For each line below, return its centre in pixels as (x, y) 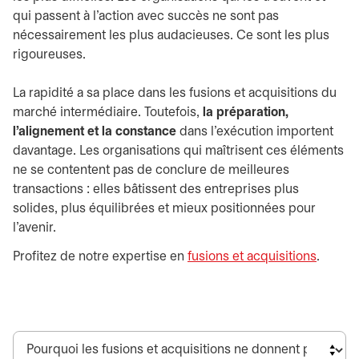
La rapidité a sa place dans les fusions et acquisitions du (175, 93)
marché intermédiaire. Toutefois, (108, 113)
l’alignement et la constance (95, 132)
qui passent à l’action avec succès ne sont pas (146, 16)
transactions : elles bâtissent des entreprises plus (156, 190)
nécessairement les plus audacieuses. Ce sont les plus (171, 36)
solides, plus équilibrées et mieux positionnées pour (164, 209)
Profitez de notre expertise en (100, 257)
